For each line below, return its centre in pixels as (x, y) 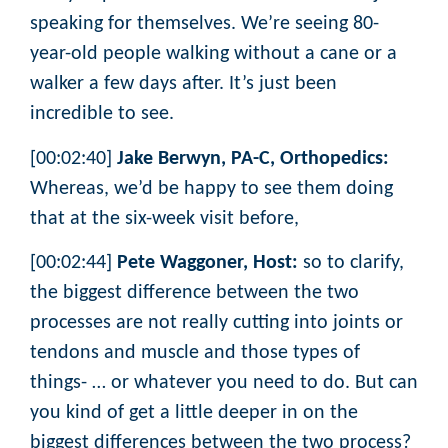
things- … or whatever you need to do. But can (224, 382)
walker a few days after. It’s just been (183, 84)
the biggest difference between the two (194, 292)
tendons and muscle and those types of (195, 352)
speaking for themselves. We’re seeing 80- (204, 24)
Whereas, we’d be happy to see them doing (211, 188)
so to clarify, (351, 262)
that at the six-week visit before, (167, 218)
